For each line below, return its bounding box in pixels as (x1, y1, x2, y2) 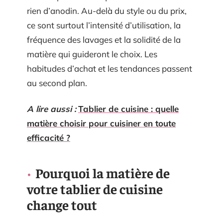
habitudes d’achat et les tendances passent (27, 63, 192, 74)
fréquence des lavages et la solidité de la (27, 34, 181, 45)
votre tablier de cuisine (27, 180, 163, 197)
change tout (27, 196, 97, 213)
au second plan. (27, 78, 87, 88)
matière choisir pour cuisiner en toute (27, 117, 176, 128)
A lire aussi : (27, 103, 76, 114)
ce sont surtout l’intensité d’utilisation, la (27, 20, 181, 30)
